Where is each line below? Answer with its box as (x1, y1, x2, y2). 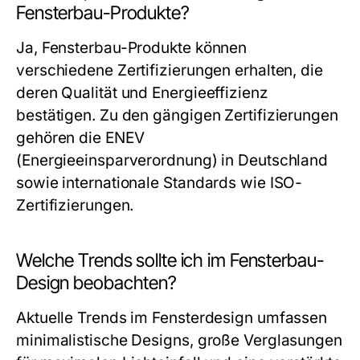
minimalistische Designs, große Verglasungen (16, 331, 342, 350)
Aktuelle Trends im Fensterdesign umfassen (16, 309, 328, 327)
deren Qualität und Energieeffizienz (16, 84, 268, 102)
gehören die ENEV (16, 129, 145, 147)
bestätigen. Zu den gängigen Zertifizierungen (16, 106, 338, 125)
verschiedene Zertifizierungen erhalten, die (16, 61, 323, 80)
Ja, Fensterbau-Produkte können (16, 39, 247, 57)
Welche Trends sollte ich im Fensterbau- (16, 249, 324, 272)
